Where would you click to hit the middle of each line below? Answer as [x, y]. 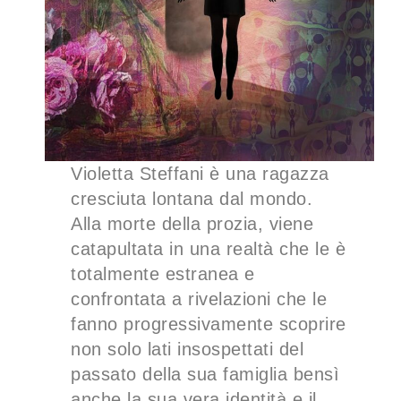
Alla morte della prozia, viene [192, 223]
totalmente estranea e [163, 273]
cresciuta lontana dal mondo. [192, 198]
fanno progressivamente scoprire [209, 324]
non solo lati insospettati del [188, 349]
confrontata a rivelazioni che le [199, 299]
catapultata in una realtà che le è [209, 248]
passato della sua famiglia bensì [205, 374]
